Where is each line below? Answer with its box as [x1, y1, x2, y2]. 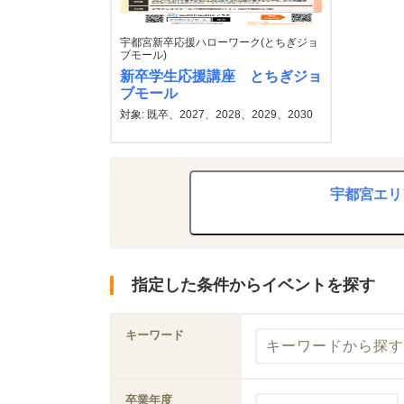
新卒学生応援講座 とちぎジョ [120, 69, 322, 84]
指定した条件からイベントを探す [132, 276, 375, 294]
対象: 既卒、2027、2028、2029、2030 [120, 108, 313, 121]
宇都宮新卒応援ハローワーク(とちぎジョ [120, 36, 318, 49]
